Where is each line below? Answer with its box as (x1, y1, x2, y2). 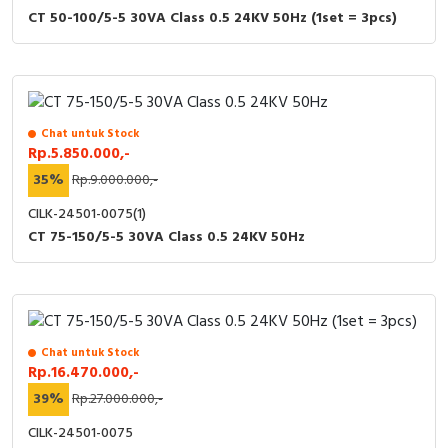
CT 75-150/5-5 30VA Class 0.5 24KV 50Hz (28, 225, 305, 249)
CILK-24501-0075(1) (28, 202, 146, 226)
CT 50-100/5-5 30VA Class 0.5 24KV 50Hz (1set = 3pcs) (28, 6, 397, 30)
